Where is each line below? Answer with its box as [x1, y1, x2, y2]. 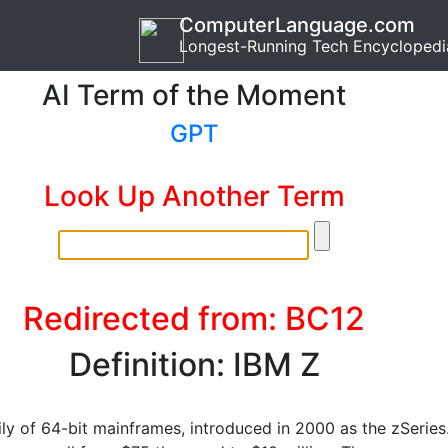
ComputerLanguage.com [179, 13, 415, 37]
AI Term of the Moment [42, 78, 346, 112]
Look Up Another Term [43, 179, 345, 213]
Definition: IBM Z [68, 345, 320, 384]
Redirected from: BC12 [23, 299, 365, 338]
